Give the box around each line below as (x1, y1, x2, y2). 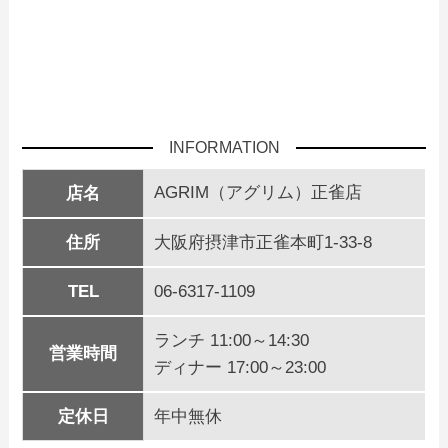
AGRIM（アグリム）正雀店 (154, 183, 363, 203)
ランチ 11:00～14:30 (154, 331, 310, 351)
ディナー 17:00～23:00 (154, 358, 327, 378)
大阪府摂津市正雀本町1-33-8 (154, 233, 373, 253)
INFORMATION (168, 139, 280, 157)
